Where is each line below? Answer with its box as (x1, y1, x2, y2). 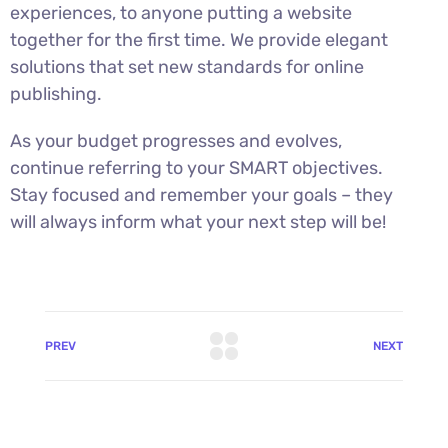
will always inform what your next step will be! (10, 211, 386, 234)
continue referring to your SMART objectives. (10, 157, 383, 180)
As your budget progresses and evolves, (10, 130, 342, 153)
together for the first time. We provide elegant (10, 29, 388, 52)
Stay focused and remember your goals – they (10, 184, 393, 207)
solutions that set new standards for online (10, 56, 364, 79)
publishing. (10, 83, 102, 106)
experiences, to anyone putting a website (10, 2, 352, 25)
